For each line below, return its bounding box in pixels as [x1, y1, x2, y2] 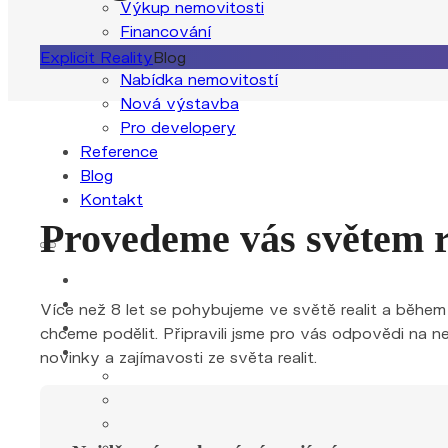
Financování [120, 21, 211, 40]
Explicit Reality [40, 46, 153, 66]
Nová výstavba [120, 93, 239, 112]
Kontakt [80, 189, 143, 208]
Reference [80, 141, 158, 160]
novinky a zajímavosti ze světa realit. [40, 347, 317, 367]
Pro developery [120, 117, 236, 136]
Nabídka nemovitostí [120, 69, 278, 88]
